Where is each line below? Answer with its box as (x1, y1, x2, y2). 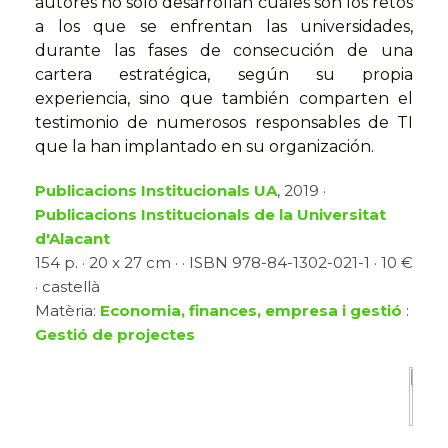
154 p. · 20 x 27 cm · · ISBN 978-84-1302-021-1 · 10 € (35, 253, 413, 273)
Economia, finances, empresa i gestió (100, 301, 402, 321)
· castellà (35, 277, 100, 297)
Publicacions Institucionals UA (35, 181, 277, 201)
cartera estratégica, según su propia (35, 65, 413, 85)
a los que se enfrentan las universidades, (35, 17, 413, 37)
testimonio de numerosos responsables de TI (35, 113, 413, 133)
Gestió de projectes (35, 325, 195, 345)
